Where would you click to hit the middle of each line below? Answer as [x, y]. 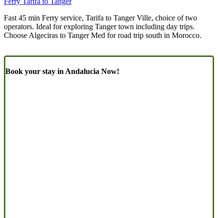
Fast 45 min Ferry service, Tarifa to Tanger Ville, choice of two [100, 18]
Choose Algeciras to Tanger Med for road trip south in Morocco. [103, 35]
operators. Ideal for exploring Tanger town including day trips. [99, 26]
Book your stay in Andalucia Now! [62, 72]
